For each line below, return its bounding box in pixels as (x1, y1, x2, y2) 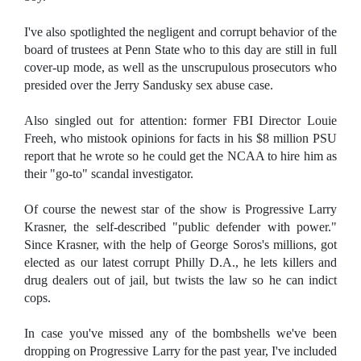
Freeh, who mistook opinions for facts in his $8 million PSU (24, 131, 337, 146)
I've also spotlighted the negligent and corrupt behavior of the (24, 25, 337, 39)
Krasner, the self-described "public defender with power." (24, 220, 337, 234)
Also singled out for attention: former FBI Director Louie (24, 114, 337, 128)
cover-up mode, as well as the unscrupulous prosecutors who (24, 60, 337, 75)
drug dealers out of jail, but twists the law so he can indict (24, 273, 337, 288)
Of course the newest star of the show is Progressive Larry (24, 202, 337, 217)
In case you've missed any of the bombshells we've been (24, 326, 337, 341)
